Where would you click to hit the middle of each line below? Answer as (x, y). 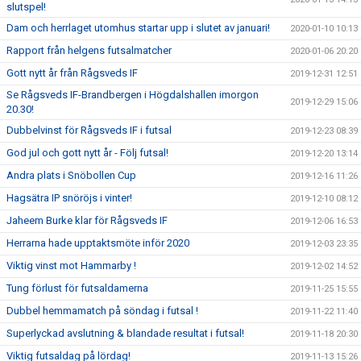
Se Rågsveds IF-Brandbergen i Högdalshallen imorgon (133, 95)
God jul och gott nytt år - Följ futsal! (87, 153)
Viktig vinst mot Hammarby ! (71, 266)
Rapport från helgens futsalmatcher (89, 50)
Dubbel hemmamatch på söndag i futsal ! (102, 311)
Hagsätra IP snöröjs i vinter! (69, 198)
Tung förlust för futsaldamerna (77, 288)
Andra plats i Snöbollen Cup (71, 175)
